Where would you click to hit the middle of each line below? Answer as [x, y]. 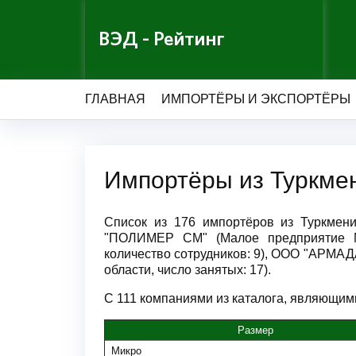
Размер [255, 330]
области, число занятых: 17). [188, 270]
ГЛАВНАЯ [115, 99]
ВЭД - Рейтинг [161, 39]
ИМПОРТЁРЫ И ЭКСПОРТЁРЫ [256, 99]
